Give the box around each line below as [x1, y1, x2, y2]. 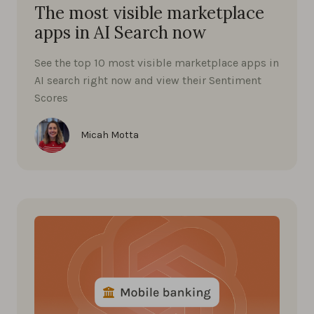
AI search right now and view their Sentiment [34, 73, 261, 87]
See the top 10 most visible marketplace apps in [34, 55, 279, 69]
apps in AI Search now [34, 21, 206, 43]
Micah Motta [81, 128, 139, 141]
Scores [34, 90, 68, 104]
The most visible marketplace [34, 1, 264, 24]
